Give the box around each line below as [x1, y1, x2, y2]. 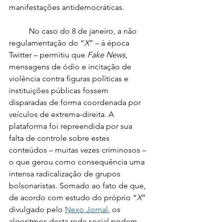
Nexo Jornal [65, 205, 108, 214]
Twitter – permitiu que [9, 50, 87, 59]
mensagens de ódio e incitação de [9, 62, 133, 71]
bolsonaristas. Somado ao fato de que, [9, 181, 148, 190]
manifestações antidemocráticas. [9, 2, 126, 12]
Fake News [87, 50, 125, 59]
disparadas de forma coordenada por [9, 98, 143, 107]
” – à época [89, 38, 131, 48]
